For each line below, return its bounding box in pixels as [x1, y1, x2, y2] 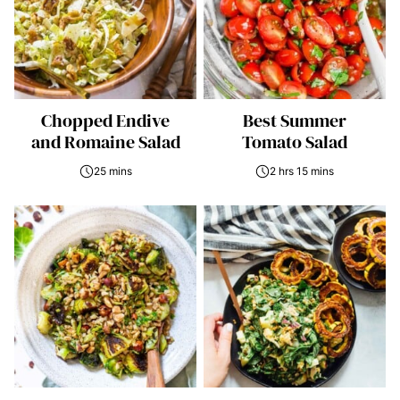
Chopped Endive [41, 108, 170, 133]
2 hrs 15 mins [270, 164, 334, 178]
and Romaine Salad [30, 129, 180, 154]
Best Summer [243, 108, 346, 133]
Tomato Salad [242, 129, 347, 154]
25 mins [93, 164, 132, 178]
